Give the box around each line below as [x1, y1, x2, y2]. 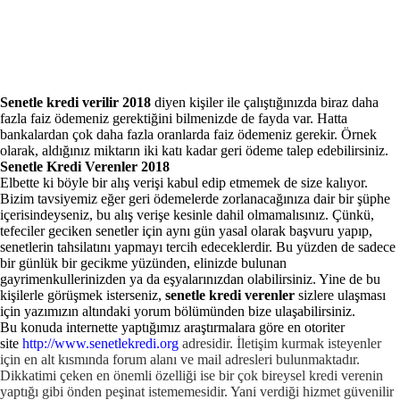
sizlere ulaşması [298, 287, 386, 303]
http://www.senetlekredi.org [22, 336, 179, 351]
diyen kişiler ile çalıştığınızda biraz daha [154, 95, 379, 110]
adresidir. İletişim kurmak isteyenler [179, 336, 381, 351]
